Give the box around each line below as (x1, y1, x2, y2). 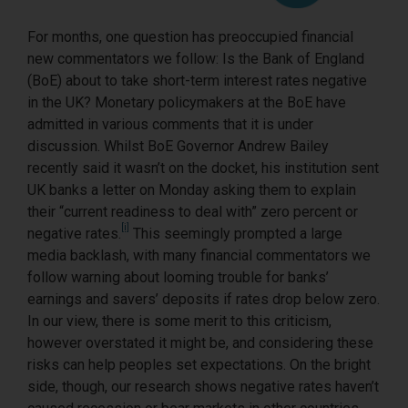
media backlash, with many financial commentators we (27, 247, 371, 264)
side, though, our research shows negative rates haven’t (27, 378, 379, 395)
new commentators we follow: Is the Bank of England (27, 50, 364, 67)
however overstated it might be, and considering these (27, 334, 373, 352)
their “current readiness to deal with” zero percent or (27, 203, 358, 220)
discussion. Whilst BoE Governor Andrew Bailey (27, 138, 329, 155)
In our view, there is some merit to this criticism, (27, 312, 331, 330)
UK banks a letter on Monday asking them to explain (27, 181, 356, 199)
